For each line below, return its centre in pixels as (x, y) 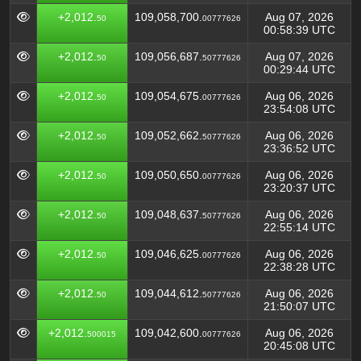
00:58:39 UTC (299, 30)
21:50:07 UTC (299, 306)
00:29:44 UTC (299, 69)
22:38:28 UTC (299, 267)
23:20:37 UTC (299, 188)
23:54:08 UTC (299, 109)
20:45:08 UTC (299, 346)
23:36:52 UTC (299, 148)
